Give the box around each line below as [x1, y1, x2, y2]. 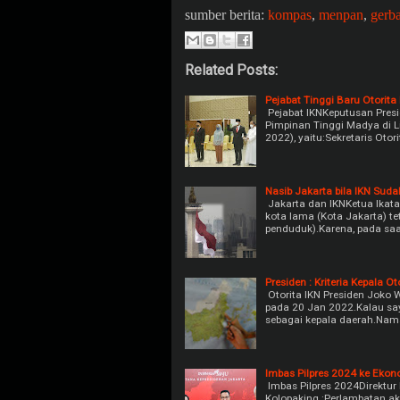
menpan [319, 7, 363, 22]
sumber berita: [185, 7, 268, 22]
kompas [268, 7, 312, 22]
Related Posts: [185, 61, 278, 79]
